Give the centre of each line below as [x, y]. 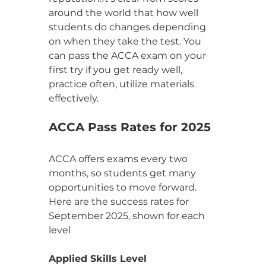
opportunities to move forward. [124, 187]
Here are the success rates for [120, 201]
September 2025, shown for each [128, 216]
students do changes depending [129, 27]
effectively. [74, 98]
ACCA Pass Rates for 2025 [130, 127]
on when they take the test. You [126, 41]
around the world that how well [125, 12]
